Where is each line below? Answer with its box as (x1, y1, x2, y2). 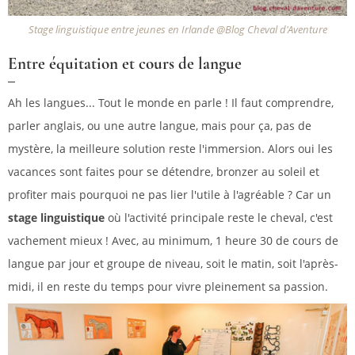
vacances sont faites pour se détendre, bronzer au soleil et (8, 164, 319, 180)
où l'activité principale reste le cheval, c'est (105, 210, 333, 226)
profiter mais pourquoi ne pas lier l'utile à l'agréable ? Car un (8, 187, 331, 203)
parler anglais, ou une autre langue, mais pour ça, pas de (8, 118, 311, 134)
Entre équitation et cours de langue (8, 54, 242, 74)
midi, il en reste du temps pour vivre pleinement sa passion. (8, 279, 328, 295)
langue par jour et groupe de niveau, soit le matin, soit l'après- (8, 256, 338, 272)
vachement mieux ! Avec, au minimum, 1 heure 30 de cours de (8, 233, 338, 249)
